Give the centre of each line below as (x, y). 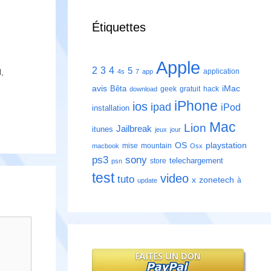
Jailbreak (134, 129)
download (143, 89)
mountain (156, 146)
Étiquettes (119, 28)
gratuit (190, 89)
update (147, 181)
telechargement (196, 161)
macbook (106, 146)
